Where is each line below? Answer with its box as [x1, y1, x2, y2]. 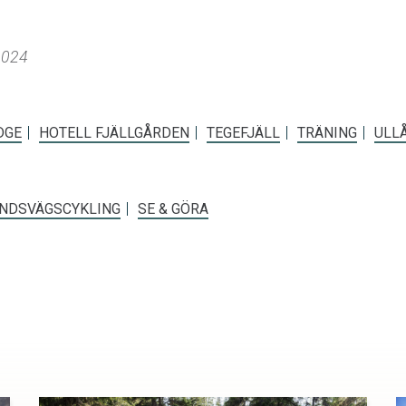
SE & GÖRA [138, 200, 208, 218]
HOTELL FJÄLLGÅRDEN [39, 124, 189, 142]
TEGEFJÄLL [207, 124, 280, 142]
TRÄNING [297, 124, 357, 142]
